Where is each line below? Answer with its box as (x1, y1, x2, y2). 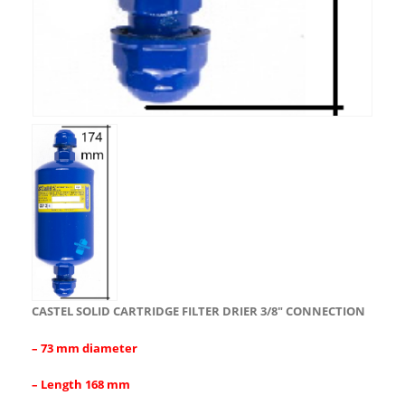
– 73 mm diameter (32, 339, 137, 356)
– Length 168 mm (32, 376, 130, 393)
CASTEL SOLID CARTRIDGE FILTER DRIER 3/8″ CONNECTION (32, 303, 365, 320)
